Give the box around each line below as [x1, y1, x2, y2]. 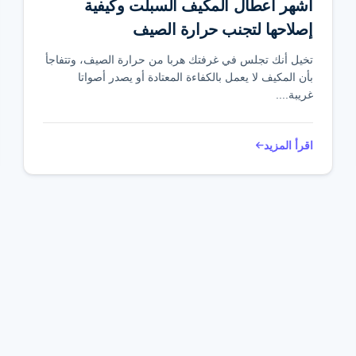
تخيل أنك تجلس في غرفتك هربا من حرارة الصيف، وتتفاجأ [44, 53, 313, 66]
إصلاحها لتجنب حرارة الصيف [133, 21, 313, 38]
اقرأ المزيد [263, 139, 313, 152]
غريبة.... [275, 88, 313, 101]
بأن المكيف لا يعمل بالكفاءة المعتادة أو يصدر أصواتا [77, 71, 313, 83]
